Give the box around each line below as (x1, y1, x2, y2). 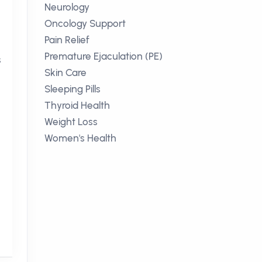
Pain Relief (44, 34, 89, 46)
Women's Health (44, 132, 116, 144)
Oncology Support (44, 18, 126, 29)
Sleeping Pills (44, 83, 101, 95)
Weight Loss (44, 116, 98, 127)
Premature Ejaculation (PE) (44, 50, 163, 62)
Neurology (44, 1, 89, 13)
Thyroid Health (44, 99, 110, 111)
